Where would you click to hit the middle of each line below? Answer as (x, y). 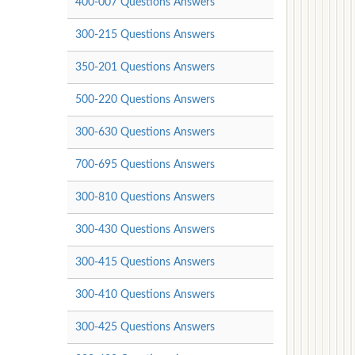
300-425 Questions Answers (145, 327)
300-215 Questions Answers (145, 34)
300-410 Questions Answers (145, 294)
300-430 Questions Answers (145, 229)
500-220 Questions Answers (145, 99)
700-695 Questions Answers (145, 164)
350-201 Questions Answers (145, 67)
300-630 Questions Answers (145, 132)
